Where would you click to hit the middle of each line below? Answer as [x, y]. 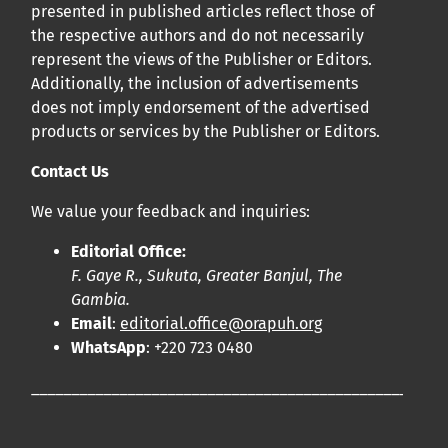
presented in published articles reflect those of [202, 12]
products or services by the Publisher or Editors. [205, 132]
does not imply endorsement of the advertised [200, 108]
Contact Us [70, 172]
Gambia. [100, 300]
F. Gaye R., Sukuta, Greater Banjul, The [206, 276]
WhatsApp [108, 348]
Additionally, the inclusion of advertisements [194, 84]
